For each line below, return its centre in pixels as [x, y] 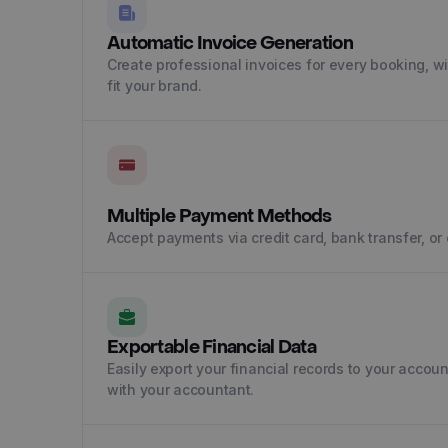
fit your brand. [154, 85]
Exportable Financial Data [211, 347]
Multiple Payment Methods [219, 216]
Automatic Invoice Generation [230, 43]
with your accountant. [181, 389]
